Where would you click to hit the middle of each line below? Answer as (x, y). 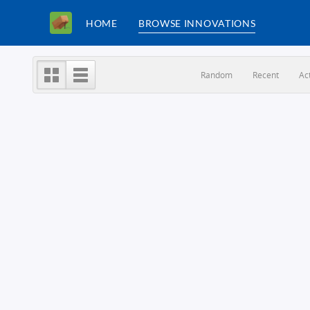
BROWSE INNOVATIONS (197, 23)
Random (216, 75)
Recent (265, 75)
